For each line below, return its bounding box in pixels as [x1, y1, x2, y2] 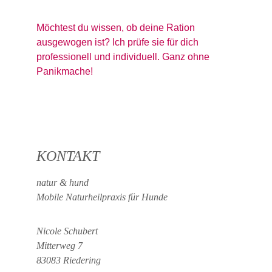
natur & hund [36, 177, 91, 188]
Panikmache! [36, 66, 93, 76]
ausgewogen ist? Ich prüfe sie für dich [36, 37, 201, 47]
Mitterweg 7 [36, 240, 83, 251]
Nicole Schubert [36, 226, 98, 236]
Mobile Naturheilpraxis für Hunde [36, 192, 168, 202]
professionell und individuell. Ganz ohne [36, 52, 212, 62]
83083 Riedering [36, 255, 101, 265]
